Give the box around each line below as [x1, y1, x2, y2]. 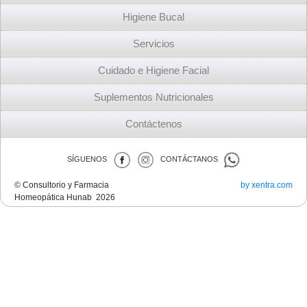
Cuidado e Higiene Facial [98, 65, 209, 76]
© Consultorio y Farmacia [14, 180, 109, 190]
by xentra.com [241, 180, 293, 190]
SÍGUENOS [66, 155, 113, 164]
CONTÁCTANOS [154, 155, 223, 164]
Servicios [132, 38, 175, 49]
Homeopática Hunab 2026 [14, 193, 115, 202]
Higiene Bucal [123, 12, 184, 23]
